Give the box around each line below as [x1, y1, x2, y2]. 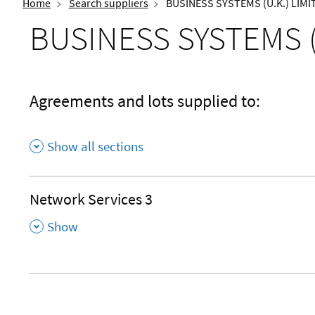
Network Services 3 [30, 188, 153, 209]
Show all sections [47, 137, 143, 155]
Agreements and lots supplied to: [30, 90, 260, 112]
